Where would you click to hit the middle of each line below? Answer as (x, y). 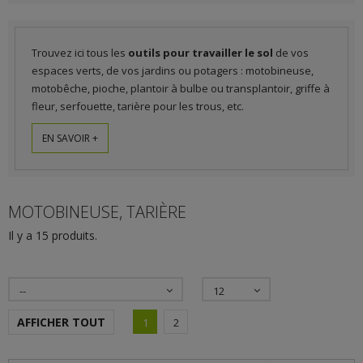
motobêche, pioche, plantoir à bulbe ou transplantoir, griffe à (181, 88)
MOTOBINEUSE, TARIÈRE (99, 212)
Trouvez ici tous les (80, 53)
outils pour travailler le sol (201, 53)
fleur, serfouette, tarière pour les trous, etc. (138, 106)
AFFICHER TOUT (61, 322)
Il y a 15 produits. (53, 235)
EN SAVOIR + (70, 138)
